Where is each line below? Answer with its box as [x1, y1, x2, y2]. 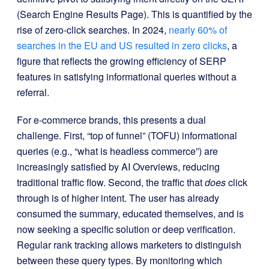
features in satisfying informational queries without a [17, 70, 237, 83]
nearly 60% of [169, 23, 227, 37]
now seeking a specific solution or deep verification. [17, 222, 235, 236]
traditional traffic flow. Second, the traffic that [17, 175, 205, 189]
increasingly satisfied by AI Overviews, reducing [17, 160, 220, 174]
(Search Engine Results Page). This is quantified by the [17, 7, 252, 21]
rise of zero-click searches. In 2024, [17, 23, 169, 37]
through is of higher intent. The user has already [17, 191, 219, 205]
